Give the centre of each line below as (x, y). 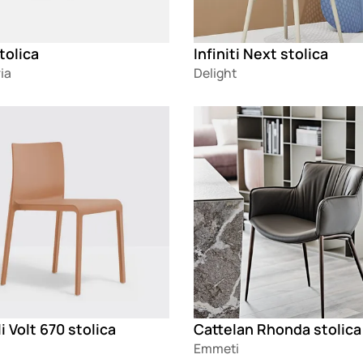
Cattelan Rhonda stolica (277, 329)
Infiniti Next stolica (261, 53)
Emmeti (216, 349)
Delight (215, 73)
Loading (217, 115)
